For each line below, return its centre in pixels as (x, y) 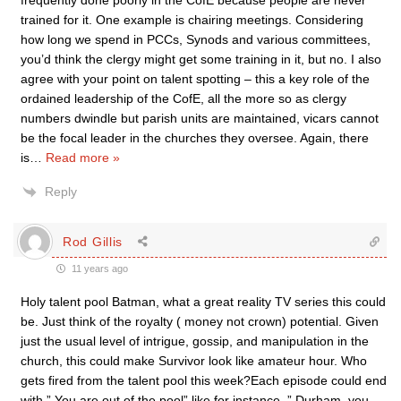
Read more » (83, 158)
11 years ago (98, 269)
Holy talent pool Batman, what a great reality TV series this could (203, 302)
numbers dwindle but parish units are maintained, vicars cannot (200, 118)
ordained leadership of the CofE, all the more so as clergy (183, 98)
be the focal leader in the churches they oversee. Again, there (195, 138)
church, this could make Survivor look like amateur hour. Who (194, 361)
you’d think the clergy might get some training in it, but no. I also (201, 59)
